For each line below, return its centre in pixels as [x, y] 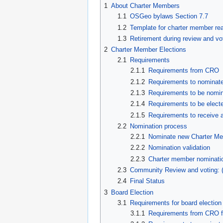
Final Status [147, 181]
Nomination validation [179, 148]
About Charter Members [145, 6]
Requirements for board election [175, 203]
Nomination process [158, 126]
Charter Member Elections [149, 50]
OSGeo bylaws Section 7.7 [169, 16]
